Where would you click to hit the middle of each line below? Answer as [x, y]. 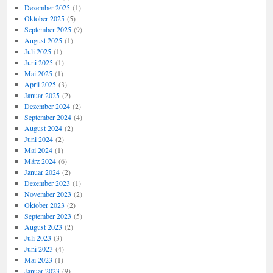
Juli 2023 [37, 238]
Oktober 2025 [44, 18]
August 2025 [43, 40]
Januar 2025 [42, 95]
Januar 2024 [42, 172]
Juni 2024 [38, 139]
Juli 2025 [37, 51]
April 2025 [40, 84]
